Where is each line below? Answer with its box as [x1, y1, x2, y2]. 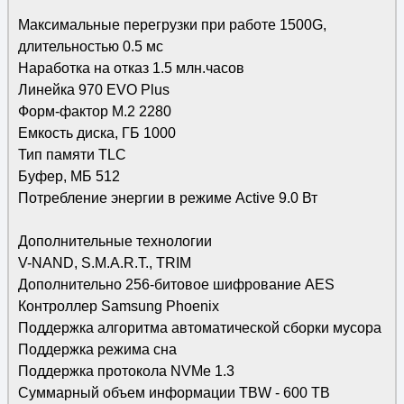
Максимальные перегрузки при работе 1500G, [17, 17, 326, 32]
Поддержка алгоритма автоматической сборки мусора [17, 320, 381, 335]
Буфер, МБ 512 [17, 169, 120, 184]
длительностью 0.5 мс [17, 39, 163, 54]
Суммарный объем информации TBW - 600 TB [17, 385, 330, 400]
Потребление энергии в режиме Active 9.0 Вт [17, 190, 317, 206]
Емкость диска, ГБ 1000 [17, 125, 176, 141]
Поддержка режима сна [17, 342, 177, 357]
